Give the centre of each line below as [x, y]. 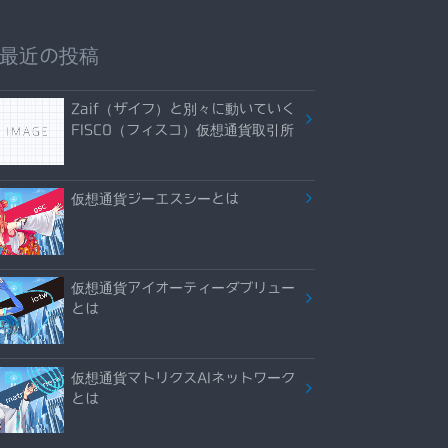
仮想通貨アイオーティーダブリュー [183, 288]
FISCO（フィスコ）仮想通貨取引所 [183, 130]
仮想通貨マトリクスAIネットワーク [183, 377]
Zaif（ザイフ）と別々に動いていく [183, 109]
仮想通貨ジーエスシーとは [155, 198]
